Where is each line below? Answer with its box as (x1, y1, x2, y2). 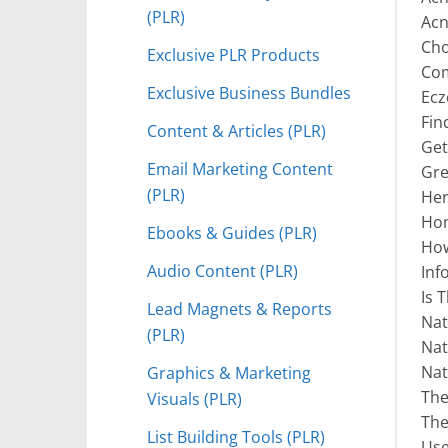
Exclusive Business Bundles (147, 80, 351, 104)
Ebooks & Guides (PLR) (147, 220, 317, 244)
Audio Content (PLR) (147, 258, 298, 282)
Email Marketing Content (147, 156, 333, 180)
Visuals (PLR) (147, 386, 242, 410)
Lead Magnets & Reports (147, 296, 332, 320)
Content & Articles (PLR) (147, 118, 326, 142)
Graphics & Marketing (147, 360, 311, 384)
